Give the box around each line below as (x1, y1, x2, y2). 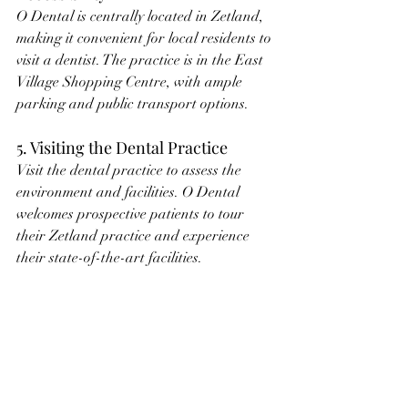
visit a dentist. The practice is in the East (16, 51, 267, 69)
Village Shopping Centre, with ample (16, 73, 246, 91)
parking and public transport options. (16, 95, 249, 113)
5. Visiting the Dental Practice (16, 137, 228, 158)
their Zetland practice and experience (16, 227, 253, 245)
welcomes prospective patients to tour (16, 205, 248, 223)
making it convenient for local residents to (16, 29, 275, 47)
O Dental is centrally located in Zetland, (16, 7, 267, 25)
